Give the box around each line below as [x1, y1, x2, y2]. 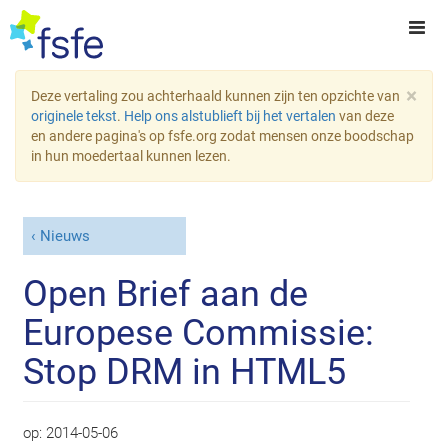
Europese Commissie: [23, 311, 375, 354]
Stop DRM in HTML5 [23, 350, 347, 393]
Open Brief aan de [23, 272, 309, 315]
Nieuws [39, 227, 90, 246]
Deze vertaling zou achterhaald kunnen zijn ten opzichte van [31, 88, 400, 104]
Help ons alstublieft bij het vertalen [124, 108, 339, 124]
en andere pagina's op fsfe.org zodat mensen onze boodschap [31, 128, 414, 144]
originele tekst [31, 108, 117, 124]
